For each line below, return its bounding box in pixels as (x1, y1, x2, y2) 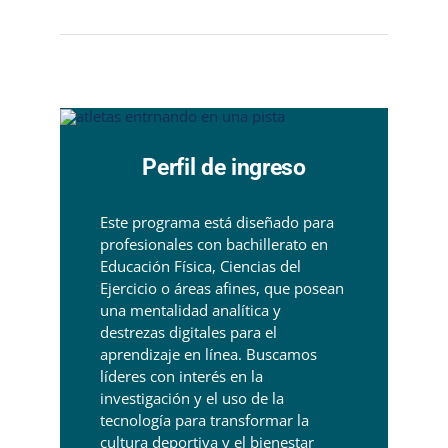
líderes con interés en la (99, 365, 263, 386)
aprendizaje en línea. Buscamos (99, 343, 317, 364)
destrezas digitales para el (99, 321, 277, 342)
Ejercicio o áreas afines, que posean (99, 277, 344, 298)
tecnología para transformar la (99, 409, 309, 430)
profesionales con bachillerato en (99, 233, 328, 254)
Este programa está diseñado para (99, 211, 334, 232)
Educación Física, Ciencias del (99, 255, 301, 276)
